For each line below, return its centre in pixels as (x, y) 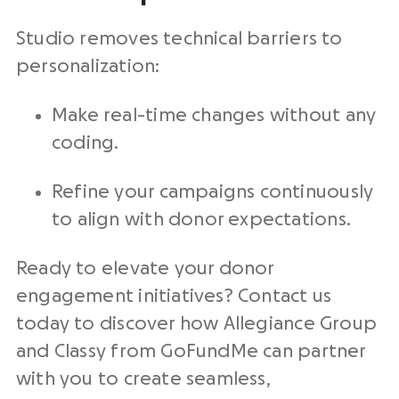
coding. (85, 143)
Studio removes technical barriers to (179, 39)
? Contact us (278, 296)
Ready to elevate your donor (145, 269)
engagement (77, 296)
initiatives (181, 296)
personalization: (88, 66)
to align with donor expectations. (201, 220)
